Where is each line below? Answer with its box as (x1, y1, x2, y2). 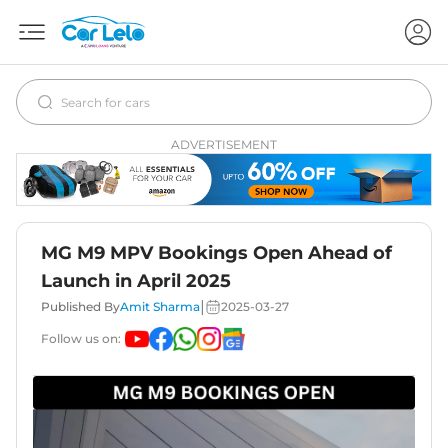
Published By (41, 299, 120, 315)
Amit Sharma (120, 299, 200, 315)
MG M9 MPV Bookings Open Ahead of (41, 242, 392, 265)
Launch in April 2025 (41, 270, 231, 293)
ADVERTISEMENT (171, 137, 277, 152)
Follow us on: (41, 331, 121, 347)
